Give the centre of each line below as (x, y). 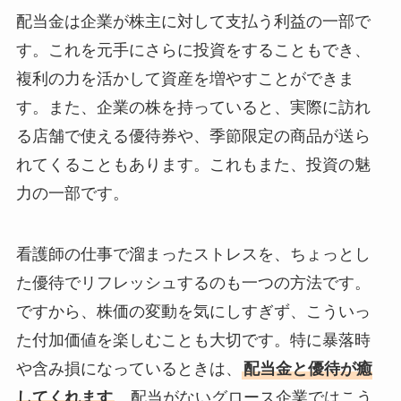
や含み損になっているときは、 (128, 368)
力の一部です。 (72, 193)
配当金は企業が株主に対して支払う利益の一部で (193, 21)
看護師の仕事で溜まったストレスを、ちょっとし (193, 254)
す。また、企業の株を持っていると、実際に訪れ (193, 107)
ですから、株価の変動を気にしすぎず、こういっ (193, 311)
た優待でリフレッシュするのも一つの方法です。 (193, 282)
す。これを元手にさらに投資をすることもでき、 (193, 50)
